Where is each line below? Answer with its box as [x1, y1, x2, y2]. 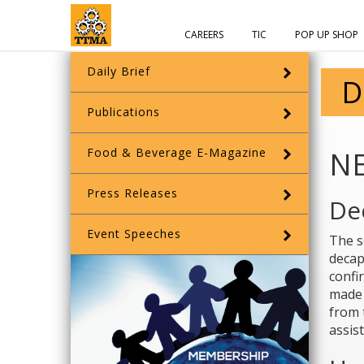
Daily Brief [87, 63, 150, 79]
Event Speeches [87, 226, 181, 241]
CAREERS [184, 28, 223, 41]
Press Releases [87, 185, 178, 201]
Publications [87, 104, 160, 119]
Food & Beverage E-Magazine [87, 145, 266, 160]
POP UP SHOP [295, 28, 358, 41]
